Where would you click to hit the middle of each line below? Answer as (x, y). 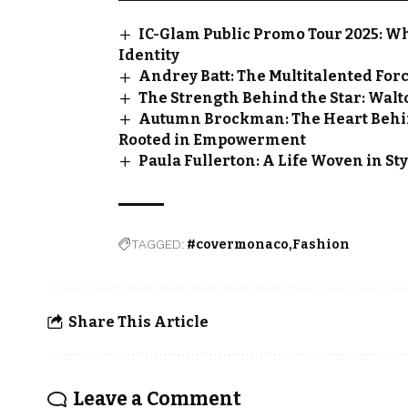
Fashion (321, 245)
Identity (149, 56)
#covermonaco (238, 245)
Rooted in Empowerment (212, 140)
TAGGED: (158, 245)
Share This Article (138, 321)
